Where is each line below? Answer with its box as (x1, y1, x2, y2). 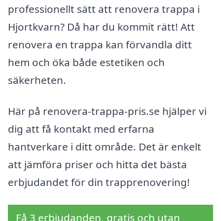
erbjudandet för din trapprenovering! (8, 175, 190, 189)
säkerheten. (8, 73, 66, 87)
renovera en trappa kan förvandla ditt (8, 37, 192, 51)
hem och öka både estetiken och (8, 55, 165, 69)
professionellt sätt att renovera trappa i (8, 1, 200, 16)
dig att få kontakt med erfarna (8, 122, 154, 136)
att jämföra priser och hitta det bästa (8, 157, 187, 172)
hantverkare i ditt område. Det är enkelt (8, 140, 201, 154)
